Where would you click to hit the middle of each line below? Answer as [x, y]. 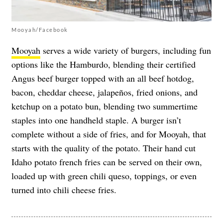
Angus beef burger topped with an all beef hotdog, [103, 78]
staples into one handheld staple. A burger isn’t [96, 120]
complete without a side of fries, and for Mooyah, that [109, 134]
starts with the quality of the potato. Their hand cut [104, 148]
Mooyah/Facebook [40, 29]
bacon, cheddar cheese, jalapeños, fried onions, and [105, 92]
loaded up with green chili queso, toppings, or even [104, 175]
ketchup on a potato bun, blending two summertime [105, 106]
